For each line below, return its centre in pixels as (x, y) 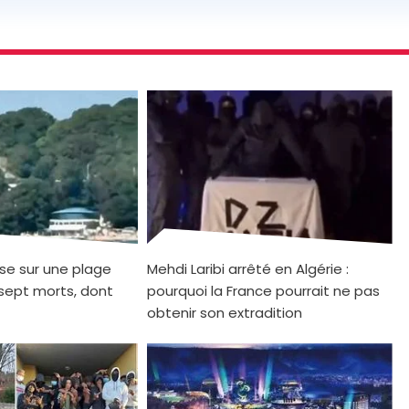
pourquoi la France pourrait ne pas (263, 290)
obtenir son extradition (225, 312)
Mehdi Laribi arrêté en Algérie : (248, 268)
